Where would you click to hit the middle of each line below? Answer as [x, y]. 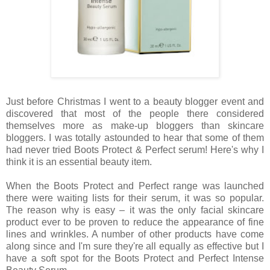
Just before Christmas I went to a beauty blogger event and [135, 102]
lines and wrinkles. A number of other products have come [135, 234]
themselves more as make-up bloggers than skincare [135, 126]
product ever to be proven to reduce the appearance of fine [135, 222]
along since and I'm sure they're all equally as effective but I [135, 246]
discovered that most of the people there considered [135, 114]
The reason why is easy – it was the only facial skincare [135, 210]
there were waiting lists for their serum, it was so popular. [135, 198]
